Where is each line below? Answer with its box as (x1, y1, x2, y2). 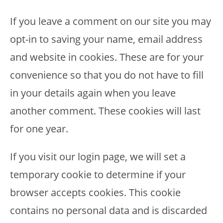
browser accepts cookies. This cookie (10, 186, 181, 199)
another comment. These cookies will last (10, 104, 201, 117)
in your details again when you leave (10, 86, 176, 100)
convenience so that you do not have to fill (10, 68, 204, 82)
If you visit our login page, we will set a (10, 150, 186, 163)
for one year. (10, 122, 68, 135)
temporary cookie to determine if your (10, 168, 186, 181)
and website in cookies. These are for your (10, 50, 204, 64)
